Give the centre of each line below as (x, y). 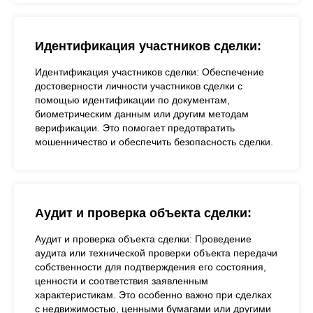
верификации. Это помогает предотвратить (135, 128)
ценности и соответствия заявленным (122, 281)
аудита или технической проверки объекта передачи (156, 253)
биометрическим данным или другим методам (142, 114)
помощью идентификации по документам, (132, 100)
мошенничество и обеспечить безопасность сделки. (154, 142)
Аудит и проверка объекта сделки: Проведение (143, 239)
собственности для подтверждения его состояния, (151, 267)
